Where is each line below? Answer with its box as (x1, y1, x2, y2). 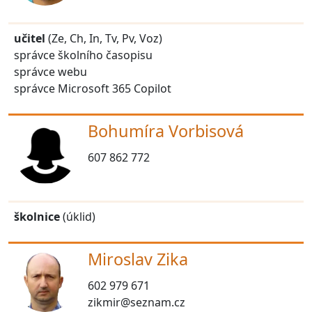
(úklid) (60, 208, 95, 224)
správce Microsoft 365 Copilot (14, 80, 171, 96)
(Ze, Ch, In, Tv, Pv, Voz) (45, 30, 162, 46)
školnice (14, 208, 60, 224)
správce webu (14, 63, 87, 79)
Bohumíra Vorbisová (88, 119, 244, 142)
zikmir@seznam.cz (88, 294, 185, 310)
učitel (14, 30, 45, 46)
